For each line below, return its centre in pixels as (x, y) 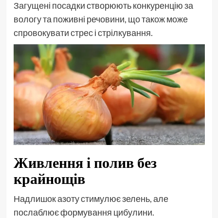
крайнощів (49, 178)
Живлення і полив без (85, 162)
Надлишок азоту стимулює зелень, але (91, 198)
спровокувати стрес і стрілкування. (83, 32)
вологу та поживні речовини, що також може (100, 19)
